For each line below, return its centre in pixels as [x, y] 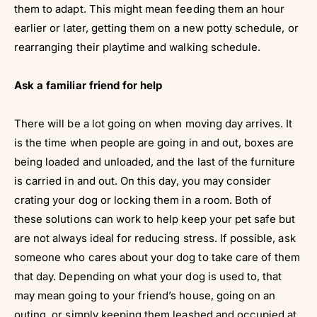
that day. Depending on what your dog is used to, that [148, 277]
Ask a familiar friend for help [88, 86]
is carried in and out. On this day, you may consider [143, 181]
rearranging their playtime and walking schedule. [138, 47]
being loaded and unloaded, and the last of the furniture [155, 162]
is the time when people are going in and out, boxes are [154, 143]
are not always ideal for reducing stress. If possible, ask [155, 238]
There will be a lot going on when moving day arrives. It [154, 124]
